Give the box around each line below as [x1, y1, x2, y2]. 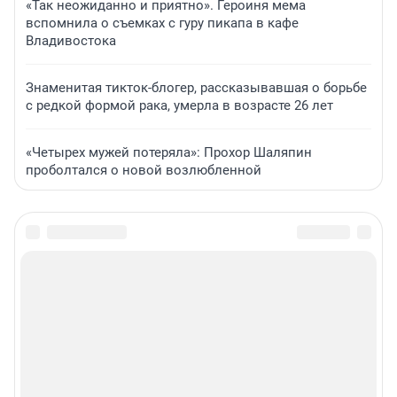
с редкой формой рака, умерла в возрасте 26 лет [26, 97, 333, 113]
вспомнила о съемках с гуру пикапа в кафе [26, 14, 299, 31]
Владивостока [26, 32, 116, 49]
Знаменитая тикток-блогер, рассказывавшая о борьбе [26, 79, 367, 96]
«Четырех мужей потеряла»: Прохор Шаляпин [26, 144, 312, 160]
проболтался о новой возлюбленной [26, 161, 261, 178]
